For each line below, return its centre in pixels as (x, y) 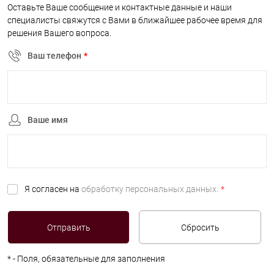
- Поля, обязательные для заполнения (88, 259)
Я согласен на (53, 189)
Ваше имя (48, 120)
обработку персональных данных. (150, 189)
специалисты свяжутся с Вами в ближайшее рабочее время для (135, 20)
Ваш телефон (54, 55)
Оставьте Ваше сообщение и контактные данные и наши (120, 7)
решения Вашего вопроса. (59, 33)
